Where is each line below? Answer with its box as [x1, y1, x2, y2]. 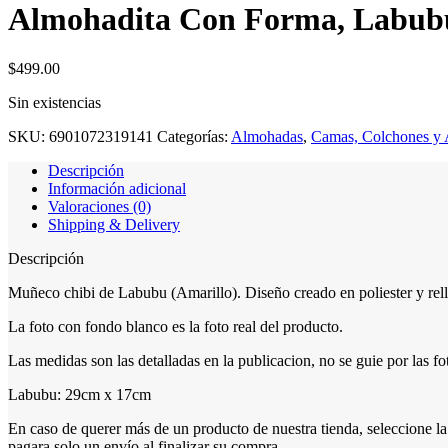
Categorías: [157, 127, 228, 145]
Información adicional [48, 179, 186, 197]
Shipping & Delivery [48, 215, 180, 233]
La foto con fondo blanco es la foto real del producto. [8, 317, 343, 335]
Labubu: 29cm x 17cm [8, 385, 151, 403]
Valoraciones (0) [48, 197, 151, 215]
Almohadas [231, 127, 303, 145]
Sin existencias [8, 93, 101, 111]
